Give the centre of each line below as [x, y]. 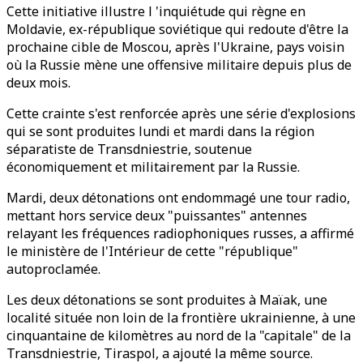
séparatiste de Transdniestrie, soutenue [129, 149]
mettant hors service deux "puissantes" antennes [157, 216]
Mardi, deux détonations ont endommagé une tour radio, [178, 198]
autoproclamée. [53, 269]
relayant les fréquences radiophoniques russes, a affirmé [180, 233]
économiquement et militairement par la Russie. [153, 167]
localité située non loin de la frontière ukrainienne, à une [181, 318]
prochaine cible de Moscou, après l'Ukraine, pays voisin [175, 47]
